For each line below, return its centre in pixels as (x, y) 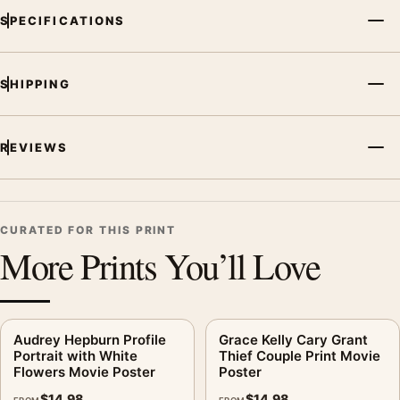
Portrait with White (75, 355)
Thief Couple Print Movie (300, 355)
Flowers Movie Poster (84, 371)
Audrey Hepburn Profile (90, 339)
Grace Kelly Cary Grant (293, 339)
